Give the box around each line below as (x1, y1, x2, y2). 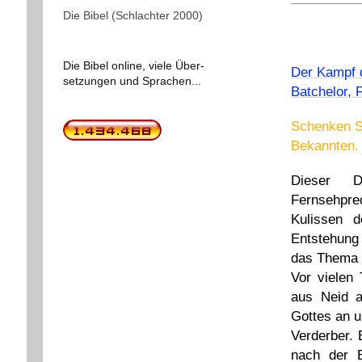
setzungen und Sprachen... (62, 74, 201, 88)
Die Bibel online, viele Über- (62, 59, 204, 73)
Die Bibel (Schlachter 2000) (62, 8, 203, 22)
